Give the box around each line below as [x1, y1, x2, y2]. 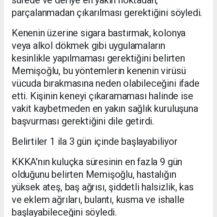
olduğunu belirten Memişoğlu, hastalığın [12, 169, 176, 181]
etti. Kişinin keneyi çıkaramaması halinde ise [12, 90, 193, 102]
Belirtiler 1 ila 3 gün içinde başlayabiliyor [12, 136, 178, 148]
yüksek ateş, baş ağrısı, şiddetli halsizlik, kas [12, 181, 194, 193]
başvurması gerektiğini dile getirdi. [12, 115, 155, 127]
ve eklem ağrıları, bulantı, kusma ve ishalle [12, 194, 185, 206]
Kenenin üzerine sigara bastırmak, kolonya [12, 27, 186, 39]
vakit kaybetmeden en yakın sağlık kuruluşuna [12, 103, 198, 115]
